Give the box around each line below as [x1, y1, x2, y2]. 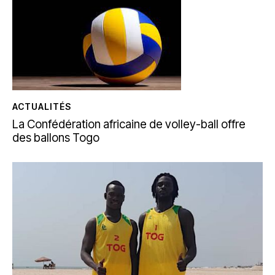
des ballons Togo [12, 130, 99, 145]
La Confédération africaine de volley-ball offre [12, 117, 246, 131]
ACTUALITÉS [12, 101, 71, 112]
